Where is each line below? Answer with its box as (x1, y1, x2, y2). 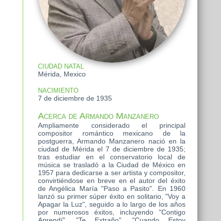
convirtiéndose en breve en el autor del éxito (38, 177, 185, 185)
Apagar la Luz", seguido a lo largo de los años (38, 200, 185, 209)
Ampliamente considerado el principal (38, 121, 185, 130)
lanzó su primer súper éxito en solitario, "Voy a (38, 192, 185, 201)
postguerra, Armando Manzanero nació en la (38, 137, 185, 146)
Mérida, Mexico (38, 70, 86, 78)
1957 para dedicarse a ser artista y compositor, (38, 169, 185, 177)
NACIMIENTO (38, 87, 78, 95)
